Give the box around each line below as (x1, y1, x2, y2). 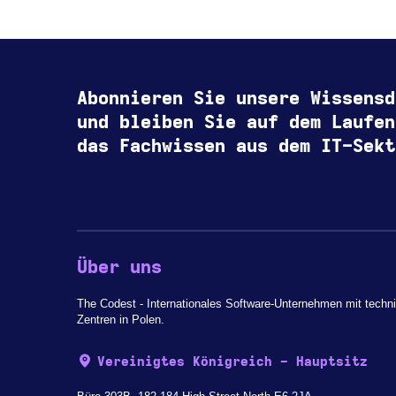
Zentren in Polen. (76, 313, 164, 327)
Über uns (76, 258, 162, 277)
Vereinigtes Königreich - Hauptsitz (97, 355, 369, 369)
